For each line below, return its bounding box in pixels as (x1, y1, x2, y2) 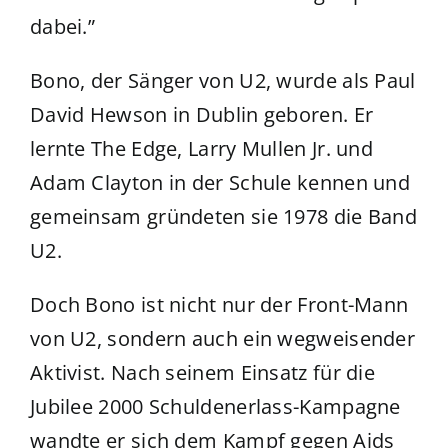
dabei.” (29, 13, 96, 41)
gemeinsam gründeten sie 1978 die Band (29, 203, 418, 231)
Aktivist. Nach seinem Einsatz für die (29, 359, 376, 387)
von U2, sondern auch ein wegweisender (29, 325, 416, 353)
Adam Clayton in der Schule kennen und (29, 169, 411, 197)
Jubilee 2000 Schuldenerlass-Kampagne (29, 393, 401, 421)
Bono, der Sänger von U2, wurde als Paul (29, 67, 416, 95)
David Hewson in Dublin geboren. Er (29, 101, 374, 129)
